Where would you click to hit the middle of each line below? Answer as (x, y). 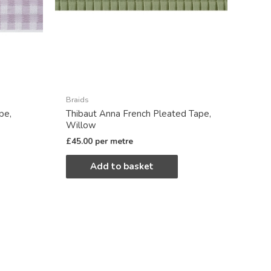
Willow (81, 126)
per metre (114, 141)
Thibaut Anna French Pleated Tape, (139, 114)
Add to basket (122, 167)
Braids (77, 100)
